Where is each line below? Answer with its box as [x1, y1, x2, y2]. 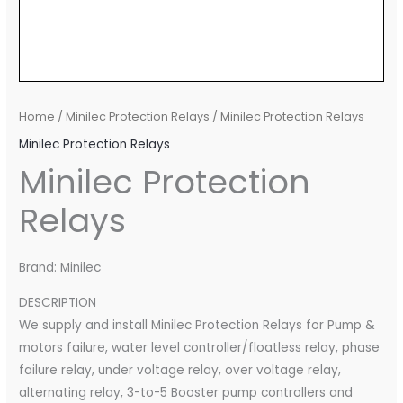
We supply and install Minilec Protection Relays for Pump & [19, 316, 376, 334]
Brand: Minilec [19, 258, 102, 276]
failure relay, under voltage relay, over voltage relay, [19, 361, 342, 379]
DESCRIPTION [19, 293, 97, 311]
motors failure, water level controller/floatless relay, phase [19, 338, 381, 356]
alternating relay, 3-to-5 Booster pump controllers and [19, 383, 354, 401]
